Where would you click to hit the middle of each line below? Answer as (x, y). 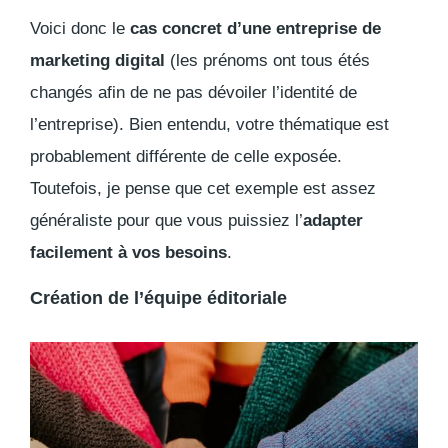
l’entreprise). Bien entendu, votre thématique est (209, 125)
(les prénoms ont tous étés (267, 61)
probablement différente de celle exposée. (186, 157)
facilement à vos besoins (128, 253)
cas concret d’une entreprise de (255, 29)
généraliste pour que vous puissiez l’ (166, 221)
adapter (333, 221)
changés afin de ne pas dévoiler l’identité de (193, 93)
